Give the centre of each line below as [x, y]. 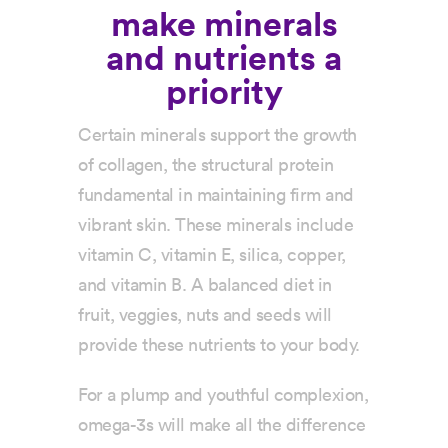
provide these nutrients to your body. [219, 345]
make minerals [224, 25]
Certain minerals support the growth [217, 135]
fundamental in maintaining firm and [216, 195]
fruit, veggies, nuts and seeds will [205, 315]
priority [224, 93]
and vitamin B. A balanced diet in [205, 285]
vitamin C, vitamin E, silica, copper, [212, 255]
